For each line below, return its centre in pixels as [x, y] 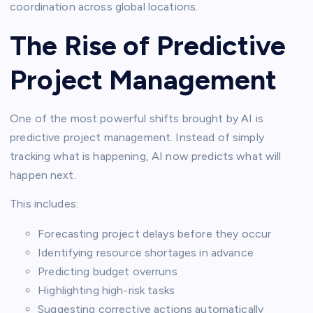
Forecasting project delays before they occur [155, 234]
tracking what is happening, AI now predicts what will [146, 156]
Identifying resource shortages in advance [146, 253]
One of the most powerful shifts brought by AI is [137, 119]
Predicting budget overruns [108, 272]
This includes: [44, 204]
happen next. [43, 175]
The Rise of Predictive [148, 45]
